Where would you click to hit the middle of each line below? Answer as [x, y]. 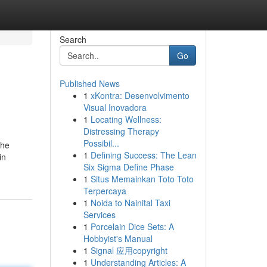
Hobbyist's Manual [118, 238]
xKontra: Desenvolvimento [140, 95]
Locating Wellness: [126, 119]
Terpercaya [105, 191]
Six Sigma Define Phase [128, 167]
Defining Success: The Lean [143, 155]
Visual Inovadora [115, 107]
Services [99, 215]
